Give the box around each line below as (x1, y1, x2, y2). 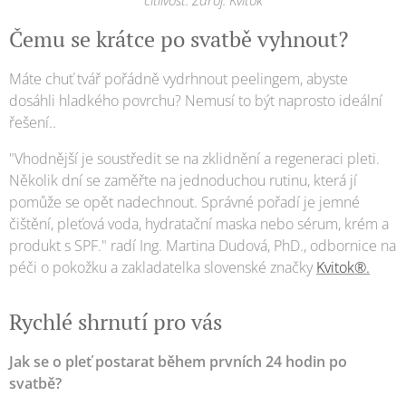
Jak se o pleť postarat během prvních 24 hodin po (9, 352, 347, 372)
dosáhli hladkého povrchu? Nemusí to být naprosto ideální (9, 91, 382, 111)
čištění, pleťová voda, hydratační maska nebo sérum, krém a (9, 214, 389, 235)
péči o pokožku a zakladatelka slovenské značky (9, 257, 316, 278)
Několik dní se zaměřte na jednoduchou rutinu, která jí (9, 170, 357, 191)
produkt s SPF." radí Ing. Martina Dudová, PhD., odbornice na (9, 236, 396, 256)
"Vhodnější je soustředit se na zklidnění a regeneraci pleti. (9, 149, 380, 169)
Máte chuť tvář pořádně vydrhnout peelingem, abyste (9, 69, 348, 90)
